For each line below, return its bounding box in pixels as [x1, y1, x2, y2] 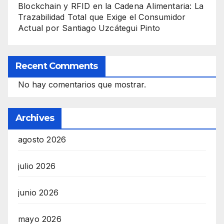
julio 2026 [18, 160, 55, 171]
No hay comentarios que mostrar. [18, 79, 146, 89]
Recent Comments [15, 60, 98, 71]
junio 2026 [18, 187, 58, 197]
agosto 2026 [18, 134, 66, 144]
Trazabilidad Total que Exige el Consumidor [18, 11, 186, 22]
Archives [15, 112, 54, 123]
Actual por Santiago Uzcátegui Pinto [18, 22, 160, 33]
